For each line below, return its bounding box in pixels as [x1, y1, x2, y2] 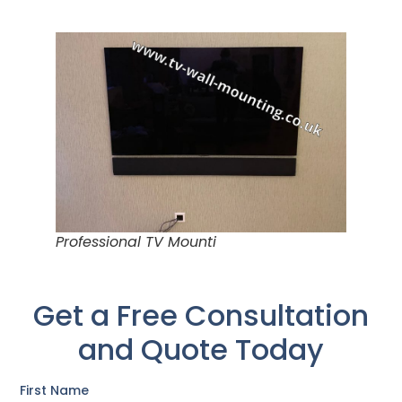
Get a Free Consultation [33, 294, 369, 336]
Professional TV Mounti [56, 231, 217, 252]
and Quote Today [78, 328, 324, 370]
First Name [20, 381, 90, 400]
